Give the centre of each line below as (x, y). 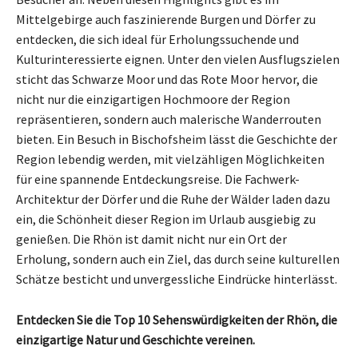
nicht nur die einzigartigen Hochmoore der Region (153, 99)
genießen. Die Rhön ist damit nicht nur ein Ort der (151, 239)
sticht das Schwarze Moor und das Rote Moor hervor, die (167, 79)
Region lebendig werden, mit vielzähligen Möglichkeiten (170, 159)
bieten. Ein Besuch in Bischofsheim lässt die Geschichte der (177, 139)
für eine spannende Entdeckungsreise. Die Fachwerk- (158, 179)
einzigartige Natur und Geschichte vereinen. (135, 339)
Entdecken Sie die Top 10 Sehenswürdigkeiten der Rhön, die (177, 319)
